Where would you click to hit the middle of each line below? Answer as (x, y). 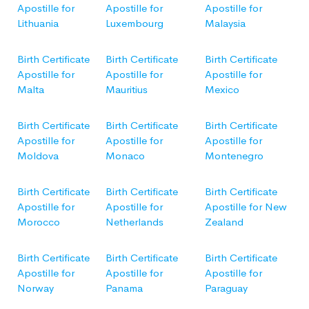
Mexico (222, 89)
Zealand (224, 221)
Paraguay (226, 288)
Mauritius (127, 89)
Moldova (38, 155)
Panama (124, 288)
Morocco (39, 221)
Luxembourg (134, 23)
